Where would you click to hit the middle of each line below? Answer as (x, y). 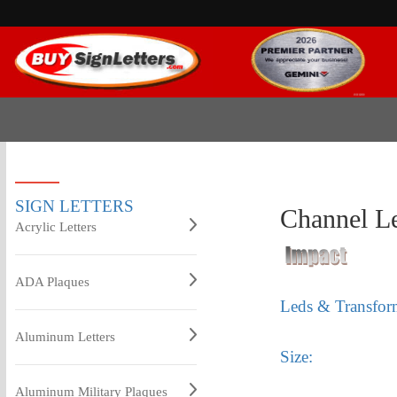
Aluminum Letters (65, 337)
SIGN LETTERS (74, 206)
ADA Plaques (52, 282)
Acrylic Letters (55, 227)
